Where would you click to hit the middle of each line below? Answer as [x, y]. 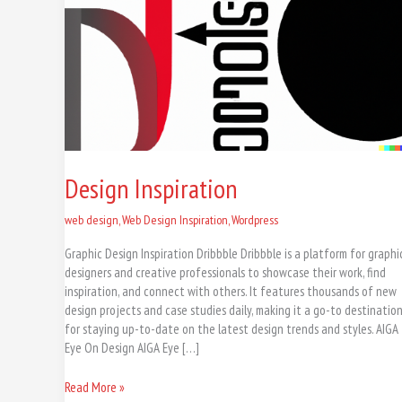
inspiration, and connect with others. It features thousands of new [231, 292]
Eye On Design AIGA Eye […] [132, 348]
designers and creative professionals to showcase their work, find [225, 273]
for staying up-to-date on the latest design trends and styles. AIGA [232, 329]
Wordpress [255, 220]
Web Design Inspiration [175, 220]
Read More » [95, 387]
